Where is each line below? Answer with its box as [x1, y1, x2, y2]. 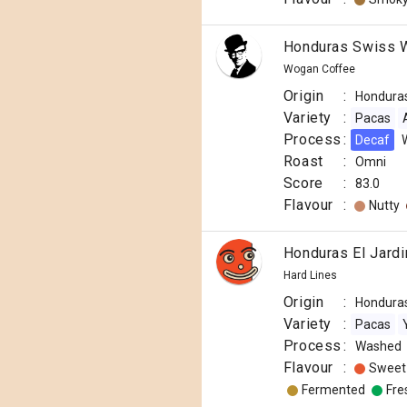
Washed [354, 339, 402, 353]
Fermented [301, 382, 365, 397]
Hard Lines [283, 269, 337, 282]
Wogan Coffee [283, 63, 355, 75]
